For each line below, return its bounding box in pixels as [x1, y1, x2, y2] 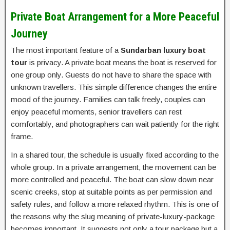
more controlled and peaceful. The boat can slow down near [11, 175, 214, 184]
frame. [11, 132, 33, 141]
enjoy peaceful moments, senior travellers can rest [11, 107, 182, 117]
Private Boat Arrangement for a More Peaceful [11, 10, 219, 24]
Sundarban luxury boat [121, 46, 206, 55]
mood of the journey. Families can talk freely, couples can [11, 95, 205, 104]
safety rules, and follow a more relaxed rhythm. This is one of [11, 200, 219, 209]
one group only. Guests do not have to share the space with [11, 70, 212, 80]
